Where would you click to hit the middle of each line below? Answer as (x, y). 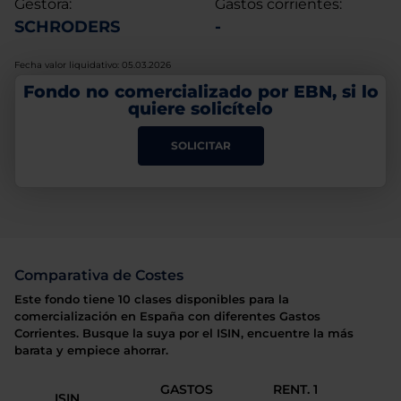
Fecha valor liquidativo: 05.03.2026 (93, 65)
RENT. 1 (295, 389)
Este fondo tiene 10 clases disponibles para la (152, 299)
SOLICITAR (200, 145)
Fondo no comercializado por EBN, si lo (200, 91)
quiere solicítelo (200, 108)
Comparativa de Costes (99, 275)
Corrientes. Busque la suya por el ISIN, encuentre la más (184, 333)
